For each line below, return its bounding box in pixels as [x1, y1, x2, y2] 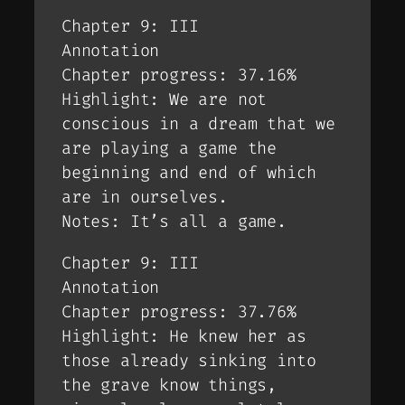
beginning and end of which [61, 162, 316, 184]
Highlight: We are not [61, 89, 268, 111]
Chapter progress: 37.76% [61, 300, 297, 323]
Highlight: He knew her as [61, 325, 306, 347]
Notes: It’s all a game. [61, 211, 287, 233]
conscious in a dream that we [61, 113, 335, 136]
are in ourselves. [61, 186, 228, 209]
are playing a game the [61, 137, 278, 160]
